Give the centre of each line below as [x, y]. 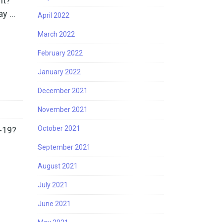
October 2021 [59, 128]
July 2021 [53, 185]
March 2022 [56, 34]
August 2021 [58, 166]
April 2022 [54, 15]
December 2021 [63, 91]
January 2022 [59, 72]
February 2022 [60, 53]
